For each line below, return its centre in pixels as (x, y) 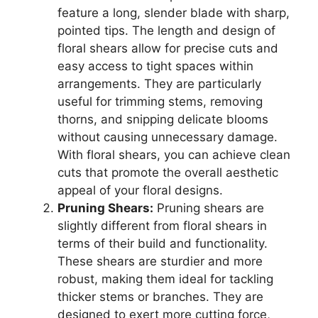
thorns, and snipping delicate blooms (163, 120)
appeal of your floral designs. (140, 191)
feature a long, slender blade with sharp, (174, 13)
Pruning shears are (209, 208)
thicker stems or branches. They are (160, 297)
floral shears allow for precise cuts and (168, 49)
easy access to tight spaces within (155, 66)
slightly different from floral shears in (162, 226)
